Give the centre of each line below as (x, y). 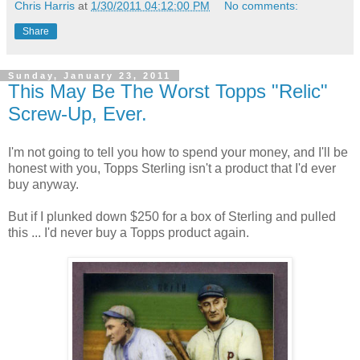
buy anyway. (43, 184)
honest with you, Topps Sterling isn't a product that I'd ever (172, 168)
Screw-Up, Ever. (78, 113)
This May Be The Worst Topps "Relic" (168, 91)
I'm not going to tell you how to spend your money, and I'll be (178, 152)
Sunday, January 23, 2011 (90, 75)
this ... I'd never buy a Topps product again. (129, 232)
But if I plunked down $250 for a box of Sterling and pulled (172, 216)
